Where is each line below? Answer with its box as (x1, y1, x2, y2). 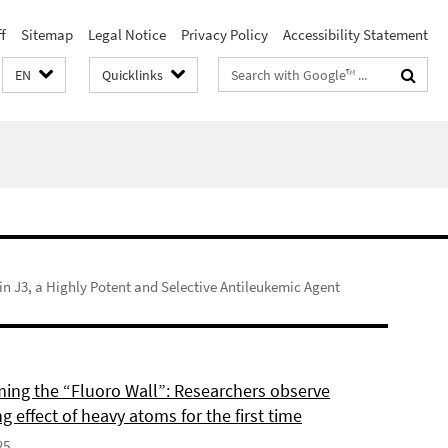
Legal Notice (88, 25, 166, 44)
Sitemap (21, 25, 73, 44)
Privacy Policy (181, 25, 268, 44)
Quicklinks (102, 66, 163, 84)
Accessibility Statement (283, 25, 428, 44)
